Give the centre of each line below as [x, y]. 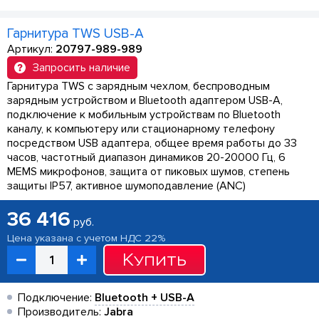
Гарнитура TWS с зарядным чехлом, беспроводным [138, 87]
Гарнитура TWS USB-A [75, 34]
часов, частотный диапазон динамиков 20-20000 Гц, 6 [146, 158]
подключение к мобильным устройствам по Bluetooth [144, 115]
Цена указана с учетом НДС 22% [86, 239]
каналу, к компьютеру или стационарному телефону [141, 129]
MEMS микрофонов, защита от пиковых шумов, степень [148, 172]
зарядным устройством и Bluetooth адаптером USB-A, [145, 101]
